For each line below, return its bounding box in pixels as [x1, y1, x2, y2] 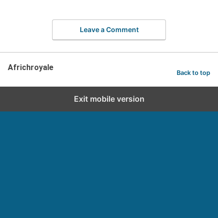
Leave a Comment [79, 25, 139, 34]
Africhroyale [8, 63, 54, 72]
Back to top [177, 69, 210, 76]
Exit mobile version [73, 94, 145, 104]
